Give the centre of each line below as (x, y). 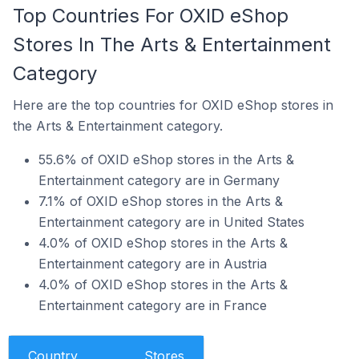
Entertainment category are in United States (171, 222)
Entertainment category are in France (153, 305)
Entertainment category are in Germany (159, 180)
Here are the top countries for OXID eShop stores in (173, 105)
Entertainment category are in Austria (153, 264)
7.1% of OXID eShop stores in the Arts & (161, 201)
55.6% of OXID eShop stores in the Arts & (166, 159)
